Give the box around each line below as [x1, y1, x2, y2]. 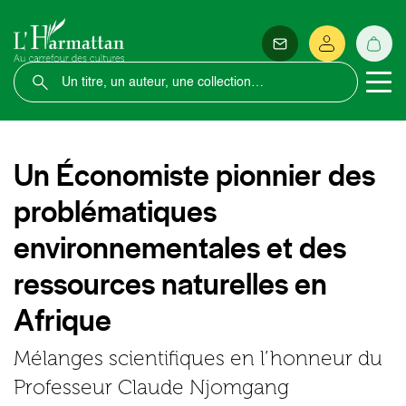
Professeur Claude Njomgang [14, 374, 289, 400]
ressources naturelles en [14, 264, 327, 304]
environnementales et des [14, 227, 346, 267]
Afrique [14, 300, 111, 340]
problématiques [14, 191, 217, 231]
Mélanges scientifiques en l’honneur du [14, 345, 382, 371]
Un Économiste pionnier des [14, 155, 375, 195]
